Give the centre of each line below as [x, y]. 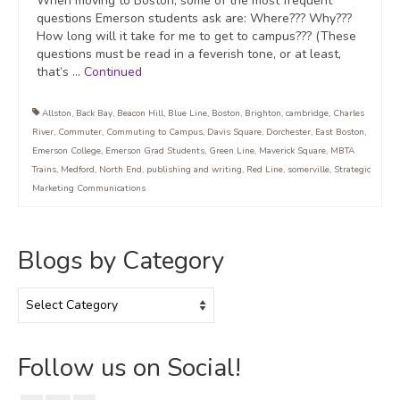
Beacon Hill [140, 114]
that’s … [60, 72]
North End [121, 170]
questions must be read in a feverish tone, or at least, [189, 54]
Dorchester [288, 133]
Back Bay [94, 114]
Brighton [263, 114]
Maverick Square [292, 151]
